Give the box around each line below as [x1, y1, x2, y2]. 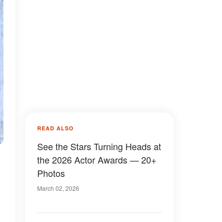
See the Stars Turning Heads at [37, 140, 161, 153]
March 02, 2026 [37, 184, 79, 192]
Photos [37, 166, 65, 179]
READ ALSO [37, 124, 74, 132]
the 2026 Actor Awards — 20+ [37, 153, 157, 166]
